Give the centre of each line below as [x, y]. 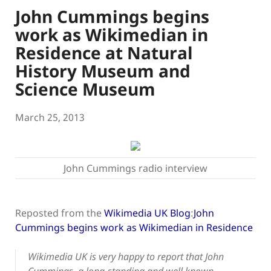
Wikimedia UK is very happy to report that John [126, 257]
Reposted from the [60, 213]
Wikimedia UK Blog [147, 213]
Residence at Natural [104, 53]
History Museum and [103, 71]
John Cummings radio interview [135, 168]
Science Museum [85, 89]
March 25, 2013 [50, 118]
